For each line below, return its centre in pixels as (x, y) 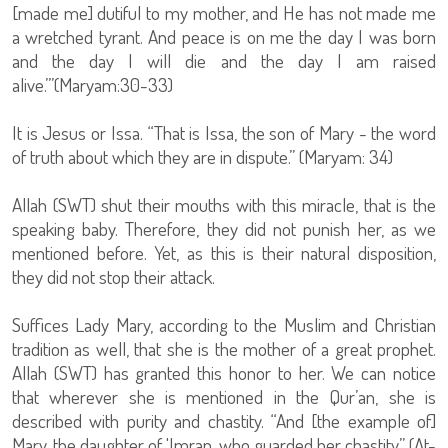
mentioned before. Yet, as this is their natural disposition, (224, 253)
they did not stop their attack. (113, 277)
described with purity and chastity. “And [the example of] (224, 421)
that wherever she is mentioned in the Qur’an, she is (224, 397)
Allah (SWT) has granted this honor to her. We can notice (224, 373)
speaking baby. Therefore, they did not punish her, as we (224, 229)
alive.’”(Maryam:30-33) (92, 85)
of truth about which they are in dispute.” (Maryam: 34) (202, 157)
